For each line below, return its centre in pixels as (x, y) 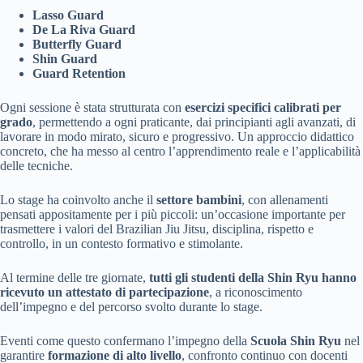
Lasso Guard (68, 15)
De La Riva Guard (84, 30)
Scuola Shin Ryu (296, 341)
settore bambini (199, 200)
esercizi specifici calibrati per (263, 107)
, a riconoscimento (256, 292)
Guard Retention (79, 73)
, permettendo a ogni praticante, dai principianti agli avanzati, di (194, 122)
